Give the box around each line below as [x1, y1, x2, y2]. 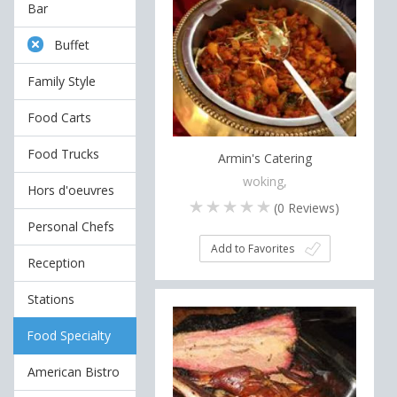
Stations [27, 291, 74, 307]
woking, [242, 172, 287, 190]
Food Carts [27, 109, 91, 126]
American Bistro [27, 363, 120, 380]
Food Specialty [27, 327, 111, 344]
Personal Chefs [27, 218, 114, 235]
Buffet [54, 36, 90, 53]
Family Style [27, 73, 96, 90]
